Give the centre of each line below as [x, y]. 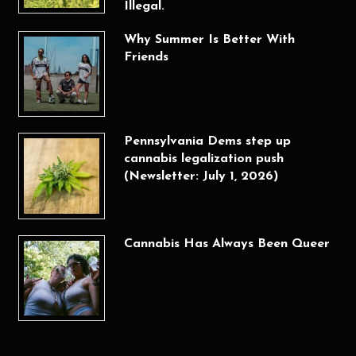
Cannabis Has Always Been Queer [226, 244]
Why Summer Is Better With [209, 39]
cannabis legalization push [203, 159]
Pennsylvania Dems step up [207, 142]
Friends [146, 57]
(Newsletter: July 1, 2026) [201, 177]
